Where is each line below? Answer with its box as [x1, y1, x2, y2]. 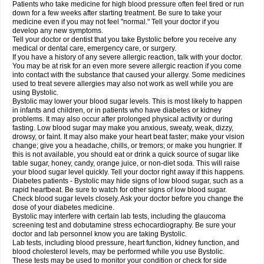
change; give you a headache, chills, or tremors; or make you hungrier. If [12, 141, 242, 150]
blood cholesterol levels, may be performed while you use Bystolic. [12, 247, 225, 256]
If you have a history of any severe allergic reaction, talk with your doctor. [12, 53, 242, 61]
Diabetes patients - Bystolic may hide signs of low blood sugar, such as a [12, 177, 243, 185]
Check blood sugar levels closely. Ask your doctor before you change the [12, 194, 243, 203]
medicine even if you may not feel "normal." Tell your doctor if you [12, 18, 219, 26]
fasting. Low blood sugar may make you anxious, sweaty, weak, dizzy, [12, 124, 233, 132]
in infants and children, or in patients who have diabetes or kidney [12, 106, 222, 114]
